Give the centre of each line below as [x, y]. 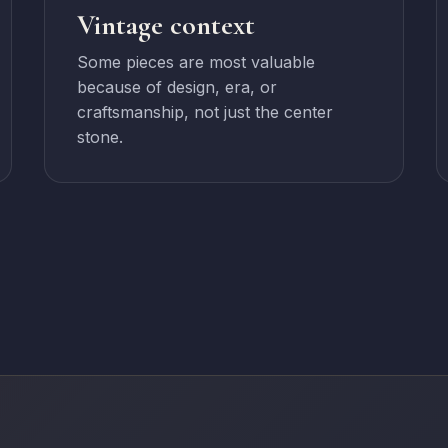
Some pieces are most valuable [195, 62]
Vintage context [165, 25]
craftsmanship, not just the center [204, 112]
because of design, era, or [176, 87]
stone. [99, 137]
